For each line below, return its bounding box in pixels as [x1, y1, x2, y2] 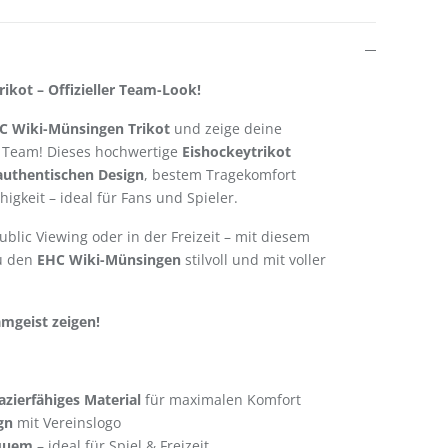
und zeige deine [170, 119, 282, 139]
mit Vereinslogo [13, 413, 121, 433]
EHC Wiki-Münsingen [37, 250, 181, 270]
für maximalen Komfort [141, 390, 301, 410]
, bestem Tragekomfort [144, 165, 296, 185]
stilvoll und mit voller [181, 250, 326, 270]
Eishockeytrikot [182, 142, 291, 162]
